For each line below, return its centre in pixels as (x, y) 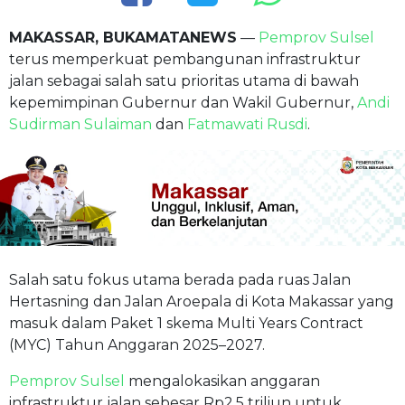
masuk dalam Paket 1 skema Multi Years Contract (186, 323)
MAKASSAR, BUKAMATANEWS (123, 37)
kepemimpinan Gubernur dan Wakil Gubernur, (183, 102)
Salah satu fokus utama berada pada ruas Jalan (180, 279)
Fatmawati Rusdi (247, 124)
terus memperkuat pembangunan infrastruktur (185, 59)
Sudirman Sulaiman (80, 124)
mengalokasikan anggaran (222, 381)
